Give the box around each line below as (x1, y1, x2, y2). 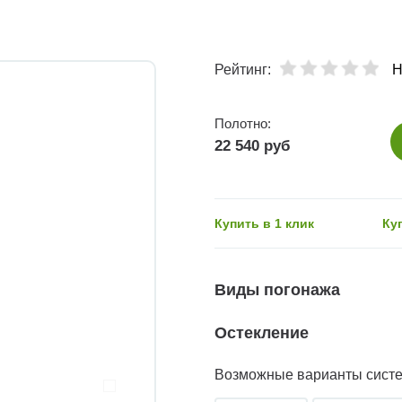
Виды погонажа (214, 281, 340, 300)
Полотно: (214, 116, 271, 132)
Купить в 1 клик (214, 216, 314, 232)
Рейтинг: (214, 62, 271, 78)
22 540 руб (214, 137, 291, 155)
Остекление (214, 324, 309, 343)
